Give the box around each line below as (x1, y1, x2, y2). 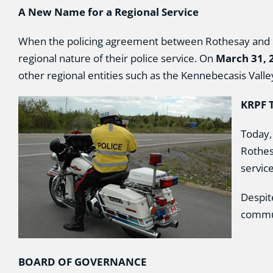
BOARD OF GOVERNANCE (18, 255, 147, 269)
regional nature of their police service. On (18, 51, 216, 65)
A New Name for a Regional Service (18, 5, 199, 19)
